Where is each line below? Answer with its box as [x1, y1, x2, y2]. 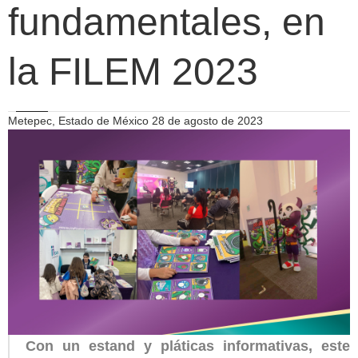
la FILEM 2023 [8, 50, 258, 93]
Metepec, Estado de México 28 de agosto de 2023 [8, 114, 263, 127]
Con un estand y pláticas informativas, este [26, 337, 350, 354]
